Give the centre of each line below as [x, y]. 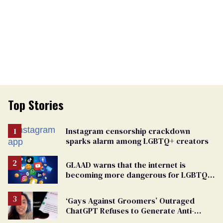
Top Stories [36, 104]
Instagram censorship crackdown [128, 131]
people [78, 184]
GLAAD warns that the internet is [126, 165]
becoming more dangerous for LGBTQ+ [139, 174]
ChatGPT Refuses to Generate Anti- [130, 210]
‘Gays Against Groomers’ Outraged [130, 200]
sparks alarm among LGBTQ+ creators [137, 141]
